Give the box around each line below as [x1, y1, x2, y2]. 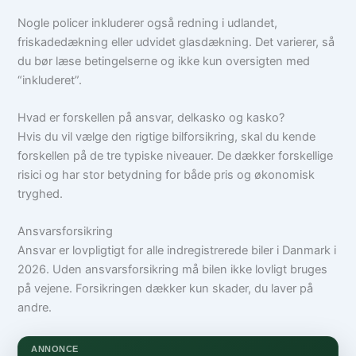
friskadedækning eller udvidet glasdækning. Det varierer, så [17, 34, 335, 49]
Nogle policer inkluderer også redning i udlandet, [17, 15, 278, 30]
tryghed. [17, 187, 64, 201]
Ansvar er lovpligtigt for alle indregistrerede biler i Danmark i [17, 243, 337, 258]
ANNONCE [31, 343, 79, 354]
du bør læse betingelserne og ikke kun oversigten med [17, 53, 311, 68]
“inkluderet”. [17, 72, 83, 87]
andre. [17, 300, 52, 315]
